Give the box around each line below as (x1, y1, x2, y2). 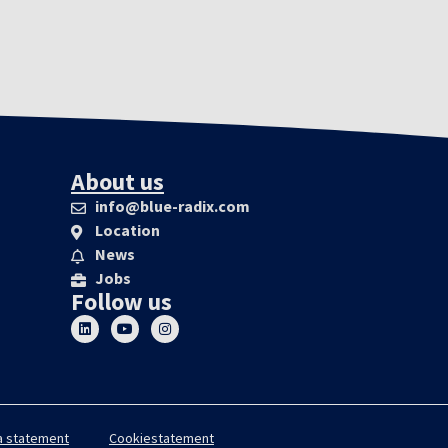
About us (71, 165, 164, 197)
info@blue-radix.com (94, 195, 250, 216)
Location (94, 219, 160, 240)
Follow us (71, 285, 172, 317)
